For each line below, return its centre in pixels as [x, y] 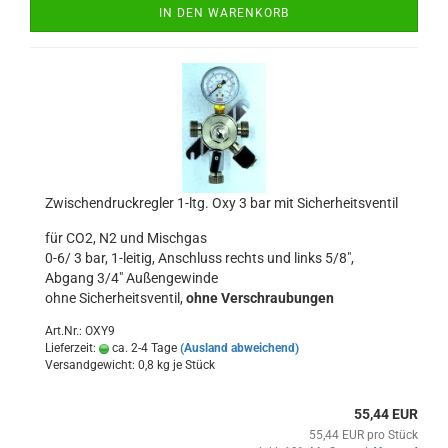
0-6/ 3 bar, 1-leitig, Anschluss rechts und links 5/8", [199, 258]
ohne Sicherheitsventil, [115, 298]
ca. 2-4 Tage [143, 348]
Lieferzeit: [72, 348]
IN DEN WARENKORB [224, 13]
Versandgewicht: [91, 365]
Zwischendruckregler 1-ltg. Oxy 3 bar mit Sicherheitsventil [221, 203]
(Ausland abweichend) [239, 348]
